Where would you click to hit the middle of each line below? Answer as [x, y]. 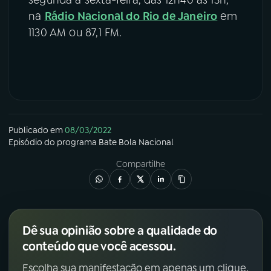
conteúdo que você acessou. [99, 246]
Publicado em [36, 130]
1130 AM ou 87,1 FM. [75, 32]
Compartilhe [140, 164]
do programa [70, 142]
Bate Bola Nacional [136, 142]
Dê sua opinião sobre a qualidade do [120, 230]
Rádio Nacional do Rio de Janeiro [131, 16]
